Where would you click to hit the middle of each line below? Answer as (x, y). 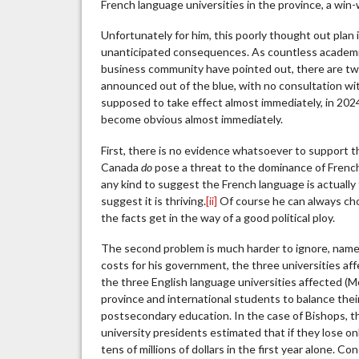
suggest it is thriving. (154, 200)
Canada (121, 167)
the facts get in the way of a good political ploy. (218, 217)
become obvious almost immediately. (192, 119)
